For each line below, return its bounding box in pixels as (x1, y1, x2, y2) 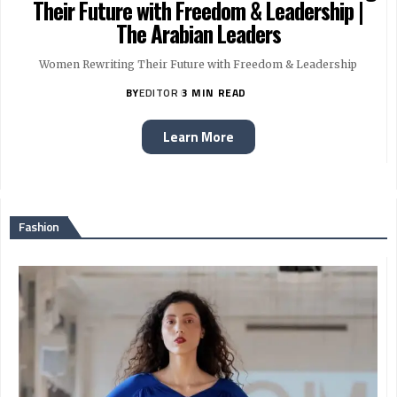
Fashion (19, 216, 59, 236)
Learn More (162, 126, 234, 147)
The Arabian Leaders (115, 16, 281, 50)
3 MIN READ (182, 83, 247, 101)
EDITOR (139, 83, 179, 101)
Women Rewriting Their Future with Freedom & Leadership (39, 57, 357, 71)
